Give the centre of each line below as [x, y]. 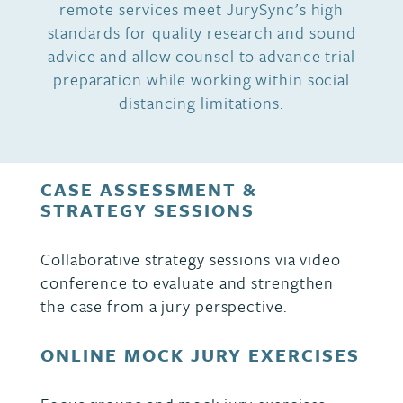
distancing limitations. [201, 103]
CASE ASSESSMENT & [149, 189]
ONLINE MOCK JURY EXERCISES [200, 355]
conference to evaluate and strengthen [188, 282]
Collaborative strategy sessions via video [191, 259]
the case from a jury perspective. [164, 306]
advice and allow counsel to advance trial [201, 56]
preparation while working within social [201, 79]
